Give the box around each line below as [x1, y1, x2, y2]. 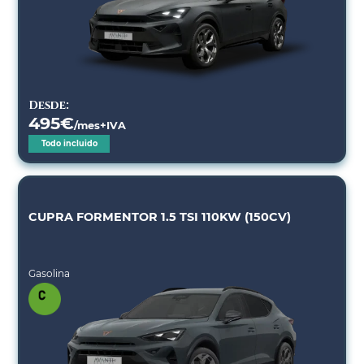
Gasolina [28, 266, 71, 279]
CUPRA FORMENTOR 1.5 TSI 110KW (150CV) [28, 209, 292, 224]
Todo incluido [41, 138, 97, 148]
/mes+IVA [74, 119, 127, 132]
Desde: [28, 97, 70, 113]
